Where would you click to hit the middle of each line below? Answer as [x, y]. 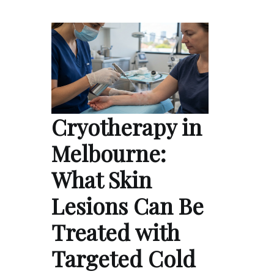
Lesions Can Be [128, 206]
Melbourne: [109, 153]
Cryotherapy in [127, 127]
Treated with [116, 232]
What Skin [102, 180]
